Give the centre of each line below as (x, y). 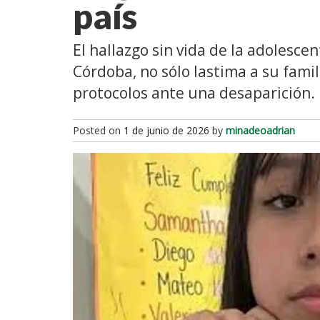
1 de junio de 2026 (166, 130)
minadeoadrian (260, 130)
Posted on (98, 130)
